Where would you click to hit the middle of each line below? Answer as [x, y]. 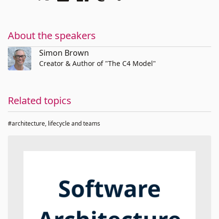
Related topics [40, 100]
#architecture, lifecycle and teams [54, 123]
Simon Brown [64, 53]
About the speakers [52, 35]
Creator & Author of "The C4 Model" [98, 63]
